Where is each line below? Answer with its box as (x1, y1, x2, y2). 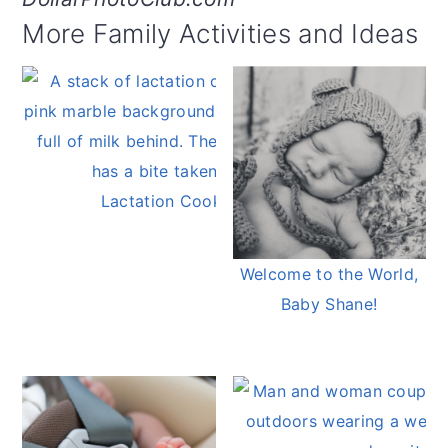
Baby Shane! (280, 294, 378, 315)
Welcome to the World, (239, 264, 419, 285)
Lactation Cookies (100, 191, 244, 212)
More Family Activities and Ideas (22, 18, 418, 50)
